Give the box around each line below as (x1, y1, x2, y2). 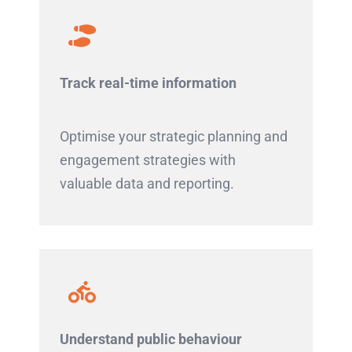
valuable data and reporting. (59, 175, 234, 192)
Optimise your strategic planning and (59, 128, 288, 145)
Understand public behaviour (59, 331, 242, 348)
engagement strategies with (59, 152, 236, 169)
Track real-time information (59, 75, 236, 92)
